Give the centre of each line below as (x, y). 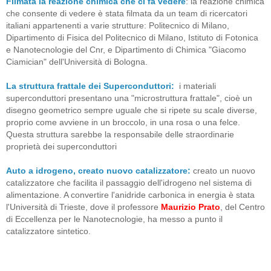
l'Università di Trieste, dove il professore (82, 207)
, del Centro (243, 207)
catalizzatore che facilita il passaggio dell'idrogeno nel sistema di (129, 182)
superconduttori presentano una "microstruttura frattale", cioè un (129, 98)
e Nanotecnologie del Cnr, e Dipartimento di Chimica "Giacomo (126, 49)
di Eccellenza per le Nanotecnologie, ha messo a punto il (114, 219)
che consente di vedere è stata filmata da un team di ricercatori (127, 13)
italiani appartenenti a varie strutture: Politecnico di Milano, (118, 25)
